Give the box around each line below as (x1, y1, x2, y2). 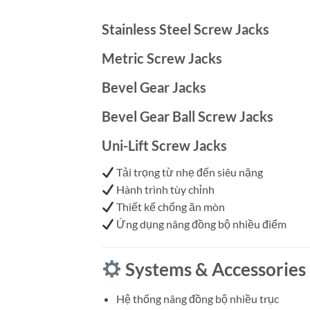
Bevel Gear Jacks (102, 79, 206, 96)
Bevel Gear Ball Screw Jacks (102, 108, 273, 125)
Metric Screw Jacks (102, 50, 222, 67)
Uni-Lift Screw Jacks (102, 137, 227, 154)
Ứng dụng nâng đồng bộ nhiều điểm (114, 217, 287, 231)
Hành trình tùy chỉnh (114, 183, 215, 197)
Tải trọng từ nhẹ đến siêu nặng (114, 165, 264, 179)
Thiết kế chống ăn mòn (114, 200, 226, 214)
